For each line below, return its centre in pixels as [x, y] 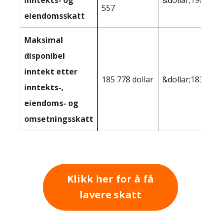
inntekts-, [44, 87]
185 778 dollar [128, 79]
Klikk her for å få [110, 179]
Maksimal [44, 40]
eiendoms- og [51, 103]
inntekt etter [51, 71]
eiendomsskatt [55, 16]
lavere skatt [110, 195]
